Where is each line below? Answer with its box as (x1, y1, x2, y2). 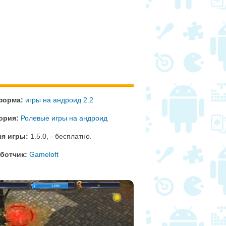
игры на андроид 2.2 (25, 96, 93, 104)
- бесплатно (50, 132, 90, 140)
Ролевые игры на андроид (21, 114, 107, 122)
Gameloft (29, 150, 59, 158)
